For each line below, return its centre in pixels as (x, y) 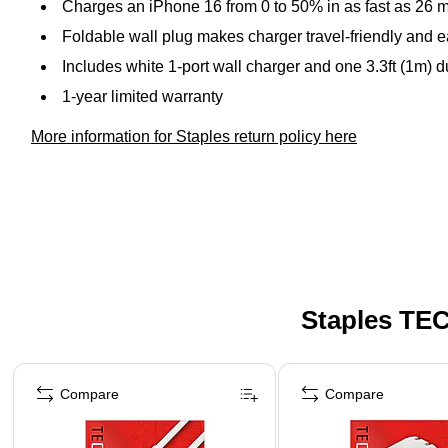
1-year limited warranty (142, 96)
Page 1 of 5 (47, 368)
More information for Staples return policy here (194, 136)
